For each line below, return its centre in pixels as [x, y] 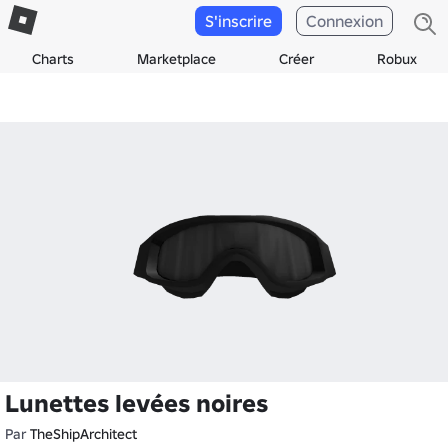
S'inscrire [238, 21]
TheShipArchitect [83, 434]
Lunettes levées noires [136, 403]
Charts [52, 59]
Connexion [344, 21]
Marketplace [176, 59]
